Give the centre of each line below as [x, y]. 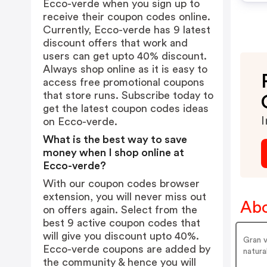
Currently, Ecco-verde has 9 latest [127, 30]
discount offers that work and [115, 43]
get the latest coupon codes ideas [126, 108]
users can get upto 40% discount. [125, 56]
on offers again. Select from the [120, 210]
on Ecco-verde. [80, 122]
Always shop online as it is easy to [125, 69]
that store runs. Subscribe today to [128, 95]
